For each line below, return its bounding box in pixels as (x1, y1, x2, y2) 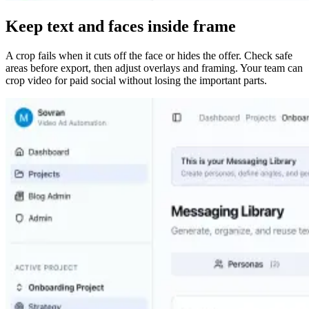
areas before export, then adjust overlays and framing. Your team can (6, 62, 303, 74)
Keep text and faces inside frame (6, 17, 236, 36)
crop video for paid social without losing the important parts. (6, 74, 267, 87)
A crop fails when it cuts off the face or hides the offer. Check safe (6, 50, 292, 62)
